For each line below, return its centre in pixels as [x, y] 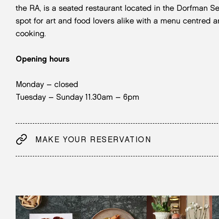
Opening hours [43, 59]
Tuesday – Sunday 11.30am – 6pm [77, 97]
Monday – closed [47, 84]
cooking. [31, 33]
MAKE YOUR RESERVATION [93, 139]
